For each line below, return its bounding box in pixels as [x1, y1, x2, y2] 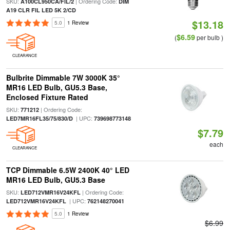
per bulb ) [195, 33, 224, 42]
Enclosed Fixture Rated [6, 92, 88, 102]
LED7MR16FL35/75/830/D [6, 114, 73, 122]
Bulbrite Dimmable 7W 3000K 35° [6, 72, 120, 83]
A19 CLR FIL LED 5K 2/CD [6, 6, 76, 14]
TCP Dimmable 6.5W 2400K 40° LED [6, 165, 129, 175]
